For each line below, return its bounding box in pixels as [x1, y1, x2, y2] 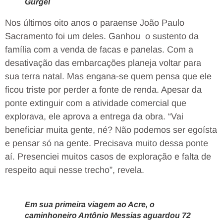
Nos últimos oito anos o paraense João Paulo [5, 18, 184, 28]
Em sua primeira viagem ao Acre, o [25, 200, 155, 209]
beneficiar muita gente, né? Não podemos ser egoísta [5, 125, 217, 135]
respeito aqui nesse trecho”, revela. [5, 165, 144, 175]
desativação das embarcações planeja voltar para [5, 58, 201, 68]
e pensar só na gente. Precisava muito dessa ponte [5, 138, 208, 149]
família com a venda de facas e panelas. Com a [5, 45, 193, 55]
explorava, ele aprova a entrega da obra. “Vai [5, 111, 183, 122]
